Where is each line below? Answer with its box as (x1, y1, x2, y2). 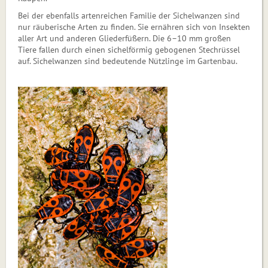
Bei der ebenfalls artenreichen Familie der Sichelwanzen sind (18, 10, 240, 21)
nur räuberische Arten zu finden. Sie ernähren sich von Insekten (18, 21, 250, 32)
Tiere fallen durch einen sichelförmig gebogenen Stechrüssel (18, 44, 240, 55)
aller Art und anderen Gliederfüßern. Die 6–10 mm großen (18, 32, 231, 44)
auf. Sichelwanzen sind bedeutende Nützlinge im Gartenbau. (18, 55, 237, 66)
